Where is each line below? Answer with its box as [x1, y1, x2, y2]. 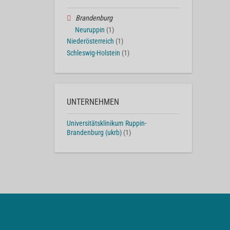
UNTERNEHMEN [67, 97, 119, 107]
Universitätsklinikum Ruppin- [67, 119, 146, 128]
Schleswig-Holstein [67, 49, 120, 58]
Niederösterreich [67, 37, 114, 46]
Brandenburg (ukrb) [67, 128, 122, 137]
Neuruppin [75, 25, 105, 34]
